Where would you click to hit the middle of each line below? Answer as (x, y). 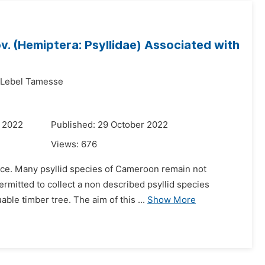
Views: (66, 144)
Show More (172, 200)
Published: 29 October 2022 (109, 125)
